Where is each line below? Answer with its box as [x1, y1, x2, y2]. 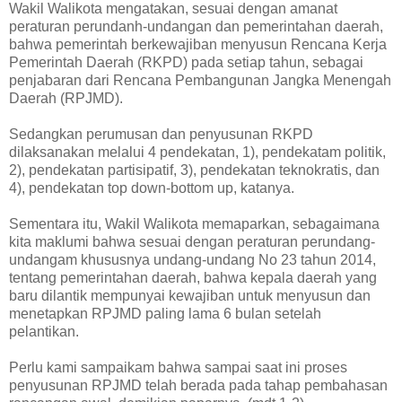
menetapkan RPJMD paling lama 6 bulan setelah [9, 305, 321, 321]
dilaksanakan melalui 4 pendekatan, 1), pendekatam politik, [9, 144, 386, 160]
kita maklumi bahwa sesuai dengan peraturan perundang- [9, 233, 375, 249]
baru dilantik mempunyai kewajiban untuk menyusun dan [9, 287, 371, 303]
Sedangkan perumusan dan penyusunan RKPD [9, 126, 313, 142]
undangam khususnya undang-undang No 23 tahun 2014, [9, 251, 376, 267]
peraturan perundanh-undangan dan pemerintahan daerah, [9, 18, 383, 34]
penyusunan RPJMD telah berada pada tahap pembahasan [9, 377, 388, 393]
